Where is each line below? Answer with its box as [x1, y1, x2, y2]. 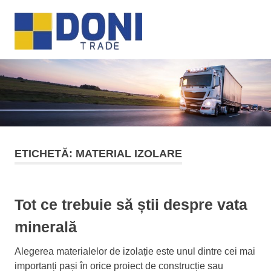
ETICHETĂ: [15, 148, 76, 160]
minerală [15, 218, 77, 236]
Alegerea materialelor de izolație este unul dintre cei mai [15, 246, 255, 257]
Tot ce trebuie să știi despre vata [15, 196, 247, 214]
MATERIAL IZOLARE [76, 148, 182, 160]
